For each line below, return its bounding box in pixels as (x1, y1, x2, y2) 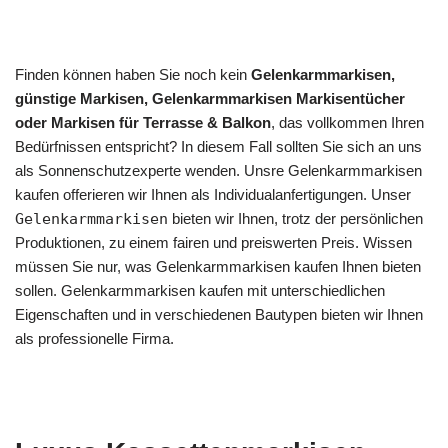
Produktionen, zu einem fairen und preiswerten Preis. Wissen (15, 234, 412, 251)
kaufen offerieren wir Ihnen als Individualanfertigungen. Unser (15, 186, 411, 203)
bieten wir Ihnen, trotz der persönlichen (168, 210, 423, 227)
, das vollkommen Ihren (271, 114, 424, 131)
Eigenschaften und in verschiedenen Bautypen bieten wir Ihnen (15, 306, 423, 323)
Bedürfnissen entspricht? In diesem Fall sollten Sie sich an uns (15, 138, 422, 155)
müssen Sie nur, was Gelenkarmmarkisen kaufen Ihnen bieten (15, 258, 421, 275)
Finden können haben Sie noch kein (15, 66, 251, 83)
